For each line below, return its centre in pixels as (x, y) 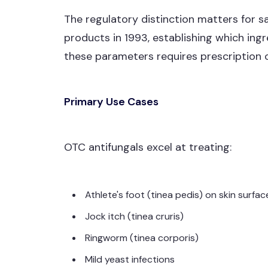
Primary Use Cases (112, 102)
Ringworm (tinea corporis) (142, 237)
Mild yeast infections (130, 259)
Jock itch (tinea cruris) (135, 216)
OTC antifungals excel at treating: (148, 147)
